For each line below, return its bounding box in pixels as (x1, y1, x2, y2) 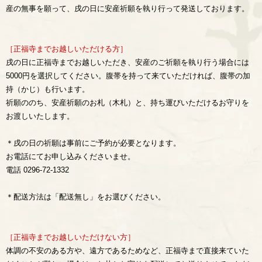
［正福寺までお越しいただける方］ (6, 44, 127, 53)
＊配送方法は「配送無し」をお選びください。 (6, 192, 166, 201)
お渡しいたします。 (6, 112, 74, 120)
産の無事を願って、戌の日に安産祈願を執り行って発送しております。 (6, 4, 249, 13)
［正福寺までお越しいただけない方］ (6, 233, 135, 242)
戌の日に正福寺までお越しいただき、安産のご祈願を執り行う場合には (6, 58, 249, 67)
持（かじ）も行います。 (6, 85, 89, 94)
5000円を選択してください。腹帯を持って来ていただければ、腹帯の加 (6, 71, 250, 80)
